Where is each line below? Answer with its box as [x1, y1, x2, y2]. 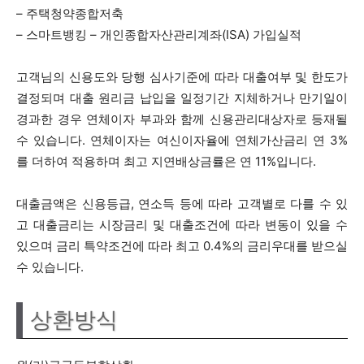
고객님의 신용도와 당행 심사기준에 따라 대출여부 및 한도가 [16, 69, 348, 84]
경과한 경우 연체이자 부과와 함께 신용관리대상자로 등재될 [16, 111, 348, 127]
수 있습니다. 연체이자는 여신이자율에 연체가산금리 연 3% [16, 132, 348, 148]
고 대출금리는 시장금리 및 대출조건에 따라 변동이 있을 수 [16, 217, 348, 232]
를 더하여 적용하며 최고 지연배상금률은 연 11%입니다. [16, 154, 316, 169]
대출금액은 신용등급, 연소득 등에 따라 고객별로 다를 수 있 [16, 196, 348, 211]
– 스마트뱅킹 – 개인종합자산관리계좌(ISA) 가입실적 [16, 27, 301, 42]
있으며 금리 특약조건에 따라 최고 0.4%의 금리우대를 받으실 [16, 238, 348, 253]
